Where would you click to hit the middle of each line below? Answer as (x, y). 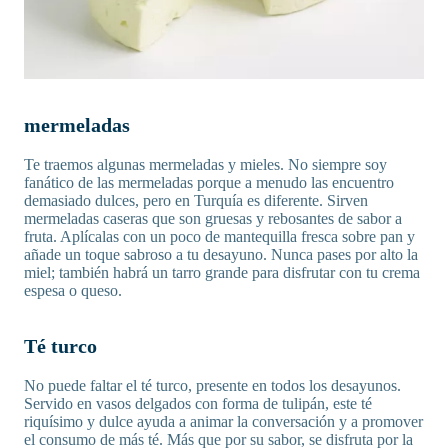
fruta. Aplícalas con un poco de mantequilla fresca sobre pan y (219, 237)
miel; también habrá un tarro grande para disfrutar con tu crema (222, 273)
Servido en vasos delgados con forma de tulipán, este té (198, 404)
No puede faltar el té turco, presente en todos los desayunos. (212, 386)
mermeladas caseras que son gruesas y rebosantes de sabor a (213, 219)
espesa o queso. (73, 291)
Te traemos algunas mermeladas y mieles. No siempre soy (205, 165)
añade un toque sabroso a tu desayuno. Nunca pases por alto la (221, 255)
